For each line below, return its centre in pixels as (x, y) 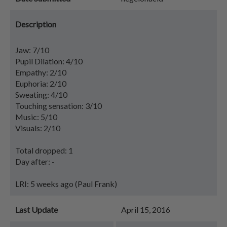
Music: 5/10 (36, 117)
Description (36, 24)
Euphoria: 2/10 (41, 83)
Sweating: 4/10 (41, 94)
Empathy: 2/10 (41, 72)
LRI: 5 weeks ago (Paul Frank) (66, 184)
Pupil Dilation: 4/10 (49, 61)
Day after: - (35, 161)
